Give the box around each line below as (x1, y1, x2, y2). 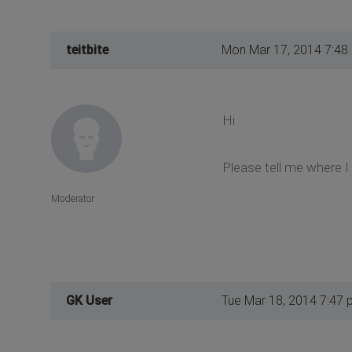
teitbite (66, 42, 108, 58)
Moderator (51, 192, 94, 204)
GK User (66, 292, 112, 308)
